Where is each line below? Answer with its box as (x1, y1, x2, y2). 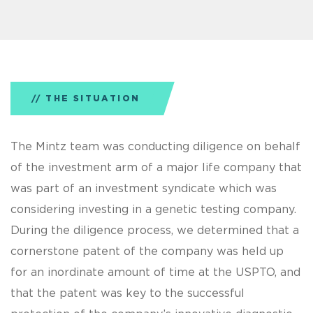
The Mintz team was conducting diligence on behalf (10, 141, 300, 153)
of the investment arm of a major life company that (10, 162, 302, 174)
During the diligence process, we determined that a (10, 225, 299, 237)
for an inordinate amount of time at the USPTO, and (10, 267, 300, 279)
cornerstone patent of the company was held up (10, 246, 284, 258)
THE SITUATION (45, 94, 140, 103)
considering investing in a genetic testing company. (10, 204, 296, 216)
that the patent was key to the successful (10, 288, 245, 300)
